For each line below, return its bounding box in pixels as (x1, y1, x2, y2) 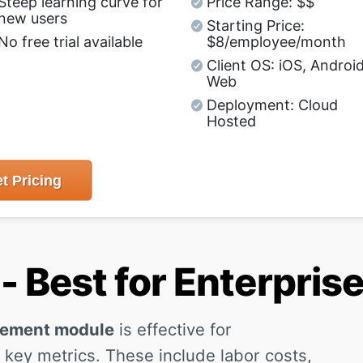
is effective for (114, 318, 232, 340)
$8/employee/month (207, 32, 347, 50)
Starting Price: (207, 16, 305, 34)
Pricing (7, 172, 62, 189)
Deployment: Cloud (207, 96, 339, 113)
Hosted (207, 112, 257, 130)
